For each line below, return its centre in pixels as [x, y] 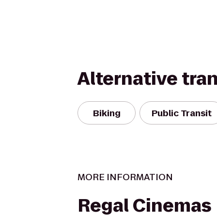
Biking [107, 113]
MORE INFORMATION [125, 177]
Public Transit [182, 113]
